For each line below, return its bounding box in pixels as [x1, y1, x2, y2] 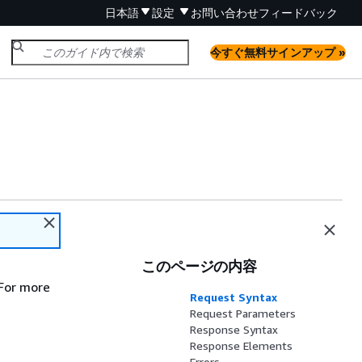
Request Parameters [190, 306, 297, 320]
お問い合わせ [191, 6, 259, 19]
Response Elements [190, 339, 293, 352]
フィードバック [259, 6, 338, 19]
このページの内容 [141, 257, 257, 275]
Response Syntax [190, 322, 279, 336]
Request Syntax [190, 290, 278, 304]
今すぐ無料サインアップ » [210, 44, 346, 59]
